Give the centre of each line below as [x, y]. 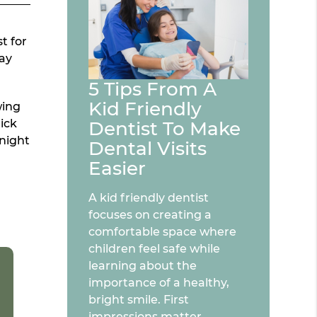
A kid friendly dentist [149, 198]
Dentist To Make [165, 129]
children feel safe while [155, 249]
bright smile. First [139, 300]
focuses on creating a [150, 215]
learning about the [143, 266]
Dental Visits [148, 149]
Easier [117, 169]
